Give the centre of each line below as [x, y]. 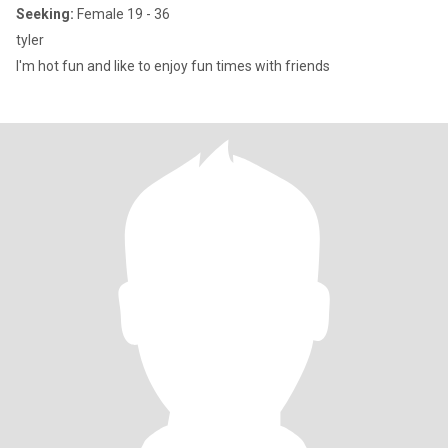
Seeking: [45, 14]
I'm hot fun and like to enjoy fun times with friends [173, 66]
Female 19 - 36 [122, 14]
